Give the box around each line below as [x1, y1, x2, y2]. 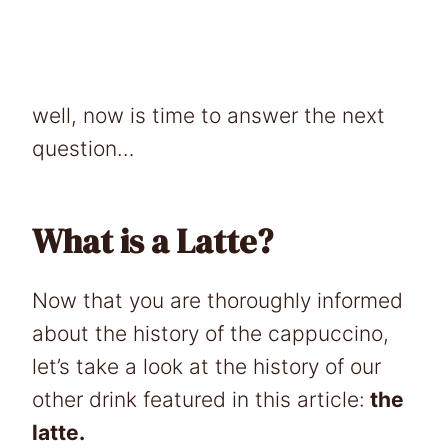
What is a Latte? [32, 217, 273, 264]
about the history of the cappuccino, [32, 320, 389, 346]
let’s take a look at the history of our [32, 353, 381, 379]
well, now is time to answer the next [32, 102, 385, 128]
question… [32, 135, 134, 161]
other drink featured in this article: [32, 386, 365, 412]
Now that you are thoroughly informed [32, 287, 403, 313]
